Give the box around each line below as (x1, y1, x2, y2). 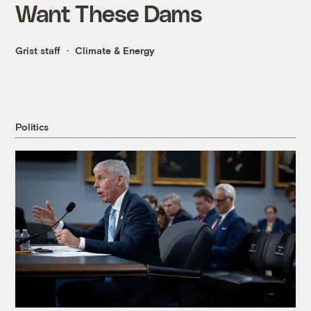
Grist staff (15, 44, 61, 57)
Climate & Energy (75, 44, 155, 57)
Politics (15, 120, 49, 133)
